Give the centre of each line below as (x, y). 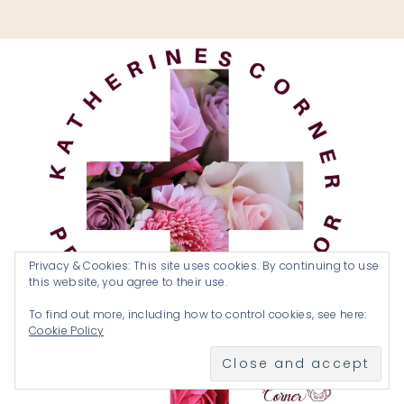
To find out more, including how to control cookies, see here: (198, 314)
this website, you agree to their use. (128, 282)
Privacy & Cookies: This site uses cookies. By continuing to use (204, 266)
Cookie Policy (67, 331)
